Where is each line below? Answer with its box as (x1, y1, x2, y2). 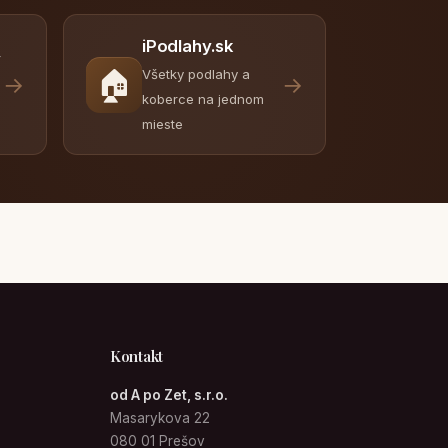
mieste (142, 116, 183, 132)
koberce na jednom (142, 91, 264, 107)
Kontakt (110, 346, 163, 366)
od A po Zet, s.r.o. (110, 387, 229, 403)
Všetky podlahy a (142, 66, 250, 82)
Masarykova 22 (110, 410, 211, 426)
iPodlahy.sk (142, 36, 234, 56)
